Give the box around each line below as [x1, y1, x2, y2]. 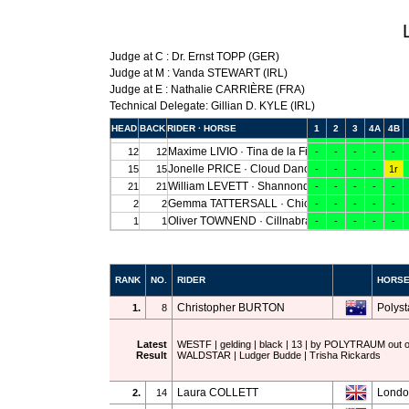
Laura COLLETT [177, 386, 258, 399]
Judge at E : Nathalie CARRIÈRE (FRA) [110, 83, 305, 96]
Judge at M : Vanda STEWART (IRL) [110, 67, 288, 79]
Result [136, 350, 167, 361]
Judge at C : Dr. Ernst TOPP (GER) [110, 50, 279, 63]
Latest [137, 339, 167, 350]
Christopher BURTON [177, 301, 285, 314]
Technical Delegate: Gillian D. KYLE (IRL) [110, 100, 315, 112]
